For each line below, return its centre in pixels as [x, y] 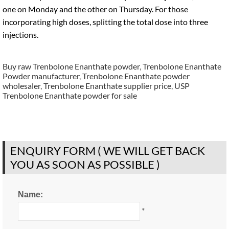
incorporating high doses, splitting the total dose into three [105, 22]
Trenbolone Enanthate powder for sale [70, 95]
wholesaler [21, 86]
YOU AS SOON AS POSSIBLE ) [85, 164]
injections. [20, 35]
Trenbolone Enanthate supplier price [107, 86]
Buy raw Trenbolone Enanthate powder [71, 66]
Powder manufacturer [41, 76]
